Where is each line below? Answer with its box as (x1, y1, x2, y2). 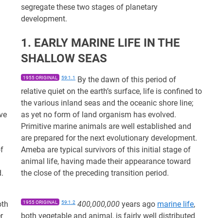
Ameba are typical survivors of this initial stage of (21, 145, 191, 154)
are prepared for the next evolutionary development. (21, 133, 197, 143)
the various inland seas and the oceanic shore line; (21, 98, 193, 108)
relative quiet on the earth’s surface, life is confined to (21, 87, 202, 96)
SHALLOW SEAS (21, 52, 107, 65)
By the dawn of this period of (75, 75, 176, 84)
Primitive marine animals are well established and (21, 122, 191, 131)
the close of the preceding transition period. (21, 168, 169, 178)
